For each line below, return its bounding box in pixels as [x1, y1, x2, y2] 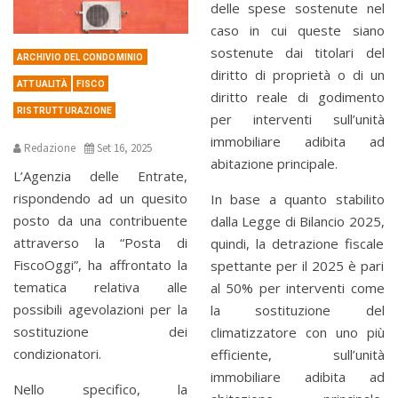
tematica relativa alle [13, 277, 187, 296]
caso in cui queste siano [210, 20, 385, 39]
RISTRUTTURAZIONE [17, 105, 113, 115]
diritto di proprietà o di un [210, 65, 385, 84]
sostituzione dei [13, 322, 187, 340]
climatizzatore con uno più [210, 322, 385, 341]
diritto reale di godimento [210, 87, 385, 106]
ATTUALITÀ [17, 78, 68, 89]
